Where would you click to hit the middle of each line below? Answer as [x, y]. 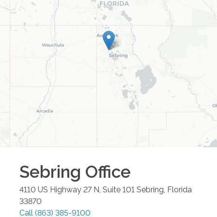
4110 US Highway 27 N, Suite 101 [77, 190]
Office [106, 172]
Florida [179, 190]
